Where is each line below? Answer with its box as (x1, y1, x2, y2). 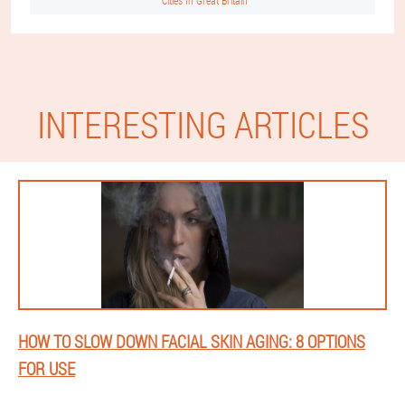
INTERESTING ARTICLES (36, 100, 369, 148)
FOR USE (18, 357, 75, 380)
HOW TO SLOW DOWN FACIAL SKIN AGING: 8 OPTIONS (18, 330, 365, 353)
